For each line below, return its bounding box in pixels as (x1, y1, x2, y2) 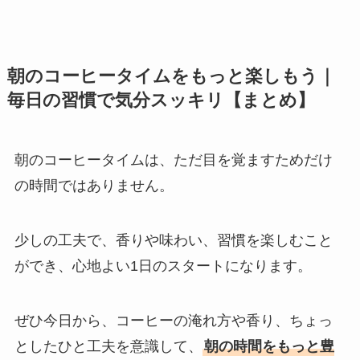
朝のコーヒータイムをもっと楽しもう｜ (6, 66, 336, 86)
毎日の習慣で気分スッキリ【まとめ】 (6, 90, 315, 110)
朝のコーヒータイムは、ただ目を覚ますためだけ (14, 151, 333, 168)
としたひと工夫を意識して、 (14, 337, 202, 354)
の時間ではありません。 (14, 177, 174, 194)
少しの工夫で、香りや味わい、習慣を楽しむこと (14, 231, 333, 248)
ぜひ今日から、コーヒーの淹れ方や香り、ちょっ (14, 312, 333, 329)
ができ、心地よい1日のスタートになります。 (14, 257, 312, 274)
